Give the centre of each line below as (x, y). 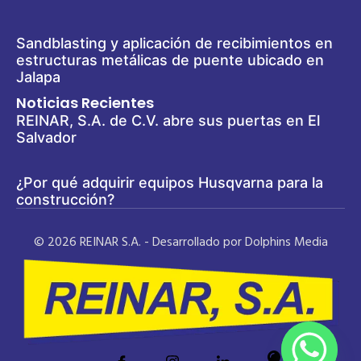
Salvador (46, 137)
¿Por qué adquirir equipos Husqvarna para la (170, 182)
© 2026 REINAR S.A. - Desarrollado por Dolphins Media (180, 242)
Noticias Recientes (85, 102)
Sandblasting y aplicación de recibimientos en (174, 43)
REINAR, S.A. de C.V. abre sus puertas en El (168, 120)
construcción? (65, 199)
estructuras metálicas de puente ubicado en (170, 60)
